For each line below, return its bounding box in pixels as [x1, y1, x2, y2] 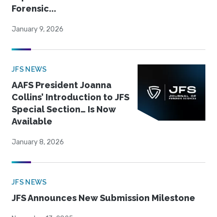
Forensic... [12, 3, 56, 14]
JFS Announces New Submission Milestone [12, 193, 195, 203]
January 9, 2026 [12, 25, 63, 34]
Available [12, 116, 52, 127]
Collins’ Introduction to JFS [12, 92, 129, 103]
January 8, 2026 [12, 138, 64, 147]
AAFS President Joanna [12, 80, 111, 91]
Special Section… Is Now [12, 104, 116, 115]
